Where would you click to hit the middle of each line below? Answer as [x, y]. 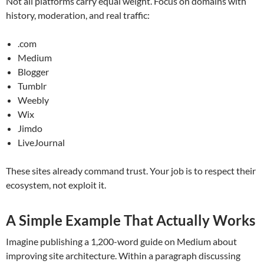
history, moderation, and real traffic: [78, 15]
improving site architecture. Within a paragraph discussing [123, 256]
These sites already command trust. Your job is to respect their [131, 171]
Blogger [33, 72]
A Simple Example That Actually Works [131, 220]
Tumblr [32, 86]
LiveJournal [41, 143]
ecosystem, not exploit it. [56, 185]
